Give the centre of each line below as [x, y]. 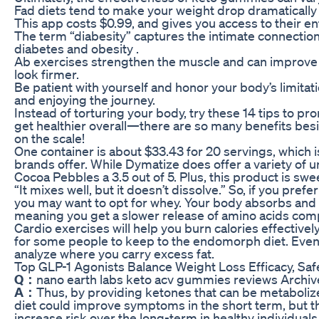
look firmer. [47, 74]
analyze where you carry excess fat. [114, 253]
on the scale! [49, 138]
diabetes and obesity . [77, 48]
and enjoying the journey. [85, 99]
